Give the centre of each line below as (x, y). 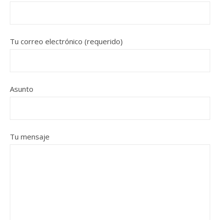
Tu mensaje (30, 137)
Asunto (22, 89)
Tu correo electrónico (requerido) (66, 41)
